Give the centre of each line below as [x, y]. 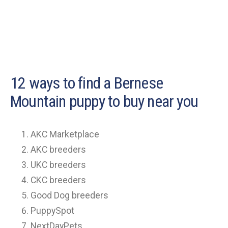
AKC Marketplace [65, 135]
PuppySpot [52, 211]
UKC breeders [58, 165]
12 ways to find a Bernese [87, 83]
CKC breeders [58, 180]
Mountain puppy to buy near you [104, 102]
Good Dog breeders [69, 196]
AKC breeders [58, 150]
